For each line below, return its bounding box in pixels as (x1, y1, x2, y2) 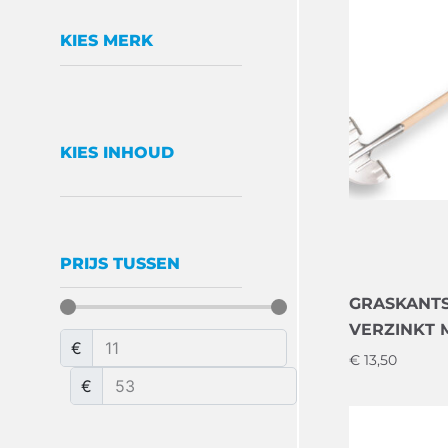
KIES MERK (60, 31, 154, 51)
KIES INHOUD (60, 142, 175, 162)
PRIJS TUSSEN (60, 253, 181, 273)
